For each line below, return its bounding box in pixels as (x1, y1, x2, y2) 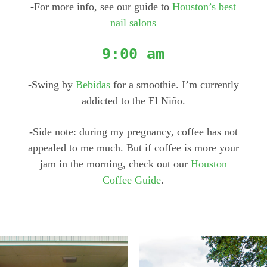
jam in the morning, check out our (39, 158, 191, 170)
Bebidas (75, 79, 110, 91)
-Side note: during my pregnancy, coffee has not (29, 126, 238, 138)
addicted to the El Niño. (81, 95, 185, 107)
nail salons (110, 17, 157, 29)
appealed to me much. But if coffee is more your (27, 142, 239, 154)
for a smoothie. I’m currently (110, 79, 239, 91)
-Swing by (27, 79, 76, 91)
